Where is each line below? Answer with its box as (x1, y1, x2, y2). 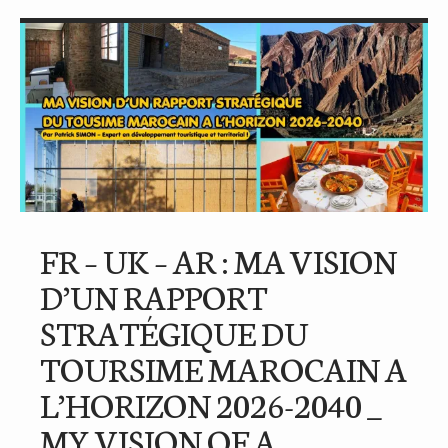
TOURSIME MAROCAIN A (40, 344, 407, 391)
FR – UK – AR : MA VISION (40, 236, 397, 283)
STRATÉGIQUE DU (40, 308, 308, 355)
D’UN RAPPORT (40, 272, 267, 319)
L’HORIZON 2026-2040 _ (40, 380, 382, 427)
